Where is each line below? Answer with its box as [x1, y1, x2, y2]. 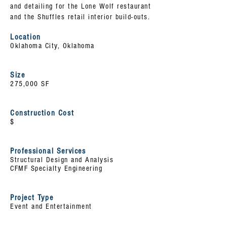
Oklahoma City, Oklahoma [10, 42, 95, 50]
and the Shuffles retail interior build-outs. [10, 13, 150, 21]
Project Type [10, 193, 54, 202]
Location [10, 32, 41, 42]
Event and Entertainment [10, 202, 92, 211]
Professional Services [10, 146, 86, 156]
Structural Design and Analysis [10, 156, 113, 164]
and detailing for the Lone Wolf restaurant [10, 2, 151, 11]
